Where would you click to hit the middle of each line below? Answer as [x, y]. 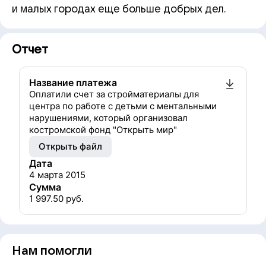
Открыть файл [70, 146]
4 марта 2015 [57, 175]
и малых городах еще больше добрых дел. [119, 9]
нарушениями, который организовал [108, 118]
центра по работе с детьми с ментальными [123, 106]
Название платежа [73, 83]
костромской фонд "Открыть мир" [103, 130]
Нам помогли [52, 251]
